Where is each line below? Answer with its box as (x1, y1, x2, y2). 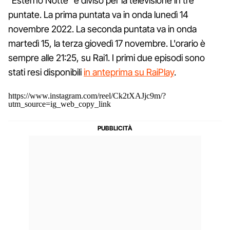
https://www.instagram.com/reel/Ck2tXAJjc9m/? (8, 91, 166, 101)
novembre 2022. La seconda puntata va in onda (8, 24, 197, 35)
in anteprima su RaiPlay (84, 67, 174, 78)
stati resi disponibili (8, 67, 84, 78)
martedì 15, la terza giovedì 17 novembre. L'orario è (8, 38, 205, 49)
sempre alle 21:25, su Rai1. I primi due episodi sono (8, 52, 205, 64)
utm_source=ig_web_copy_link (8, 100, 111, 109)
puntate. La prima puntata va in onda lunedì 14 (8, 9, 188, 21)
